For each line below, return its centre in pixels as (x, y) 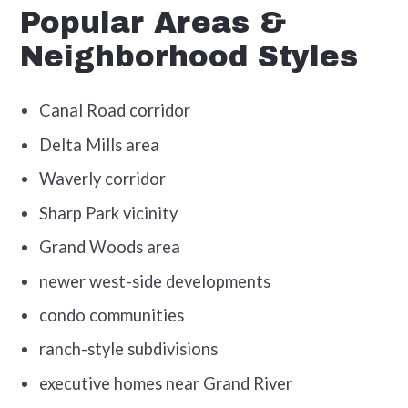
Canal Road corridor (115, 111)
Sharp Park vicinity (109, 213)
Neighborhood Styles (189, 57)
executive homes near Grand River (166, 383)
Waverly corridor (103, 179)
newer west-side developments (155, 281)
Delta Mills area (100, 144)
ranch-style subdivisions (129, 349)
